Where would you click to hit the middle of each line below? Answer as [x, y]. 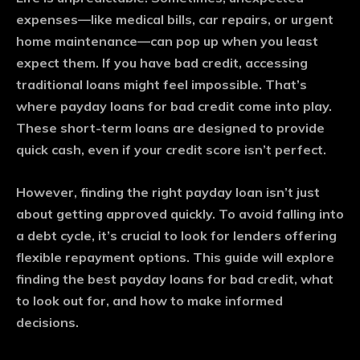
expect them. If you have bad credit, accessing [162, 63]
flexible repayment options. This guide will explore [175, 258]
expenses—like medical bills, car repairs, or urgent [175, 20]
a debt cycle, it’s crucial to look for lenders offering [176, 236]
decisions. [47, 323]
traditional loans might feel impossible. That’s [162, 85]
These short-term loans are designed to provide [170, 128]
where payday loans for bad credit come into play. [174, 106]
